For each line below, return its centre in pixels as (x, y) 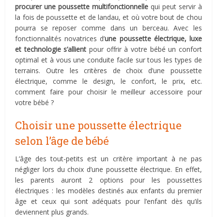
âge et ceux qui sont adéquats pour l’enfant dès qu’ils (108, 201)
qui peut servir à (175, 7)
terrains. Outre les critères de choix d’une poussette (108, 70)
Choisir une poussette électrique (99, 125)
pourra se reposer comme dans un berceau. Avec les (108, 28)
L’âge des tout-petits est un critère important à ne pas (108, 159)
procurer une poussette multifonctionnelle (82, 7)
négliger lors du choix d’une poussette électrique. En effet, (108, 169)
